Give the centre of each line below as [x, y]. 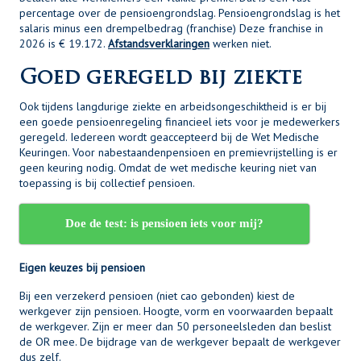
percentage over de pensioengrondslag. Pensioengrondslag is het [180, 13]
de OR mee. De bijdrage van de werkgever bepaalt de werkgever [180, 342]
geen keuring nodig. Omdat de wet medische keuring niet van [168, 168]
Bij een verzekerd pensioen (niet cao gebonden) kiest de [157, 296]
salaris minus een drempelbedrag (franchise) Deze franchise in [171, 28]
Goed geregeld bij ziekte [161, 79]
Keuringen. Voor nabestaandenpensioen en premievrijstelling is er [178, 152]
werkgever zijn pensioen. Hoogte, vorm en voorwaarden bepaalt [176, 311]
